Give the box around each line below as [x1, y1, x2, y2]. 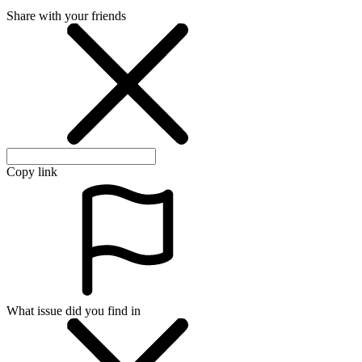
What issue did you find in [6, 304, 141, 318]
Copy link [6, 165, 57, 179]
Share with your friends [6, 9, 126, 23]
